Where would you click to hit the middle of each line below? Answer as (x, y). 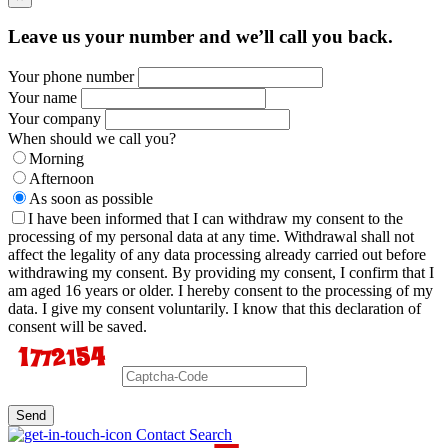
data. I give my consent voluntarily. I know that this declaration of (214, 308)
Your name (42, 97)
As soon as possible (91, 198)
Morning (56, 158)
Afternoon (61, 178)
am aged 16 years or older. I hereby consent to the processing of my (220, 290)
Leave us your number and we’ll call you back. (200, 37)
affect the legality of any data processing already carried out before (217, 254)
